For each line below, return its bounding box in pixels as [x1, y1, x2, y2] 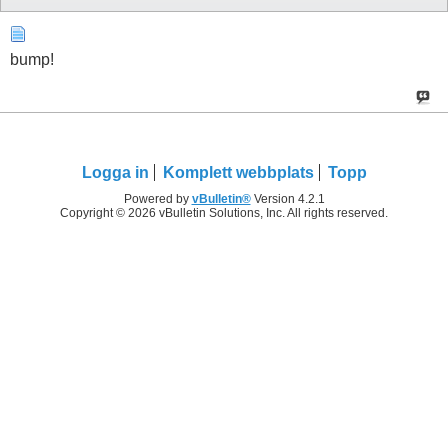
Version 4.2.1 [250, 191, 325, 206]
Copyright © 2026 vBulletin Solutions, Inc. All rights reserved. [60, 205, 388, 220]
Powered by [123, 191, 192, 206]
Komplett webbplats [162, 163, 314, 181]
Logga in [81, 163, 149, 181]
